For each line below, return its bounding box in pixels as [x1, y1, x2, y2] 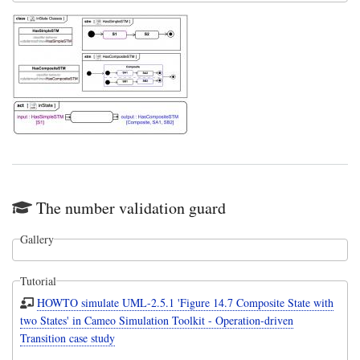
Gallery [19, 231, 54, 247]
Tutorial [19, 272, 56, 288]
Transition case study [19, 329, 115, 346]
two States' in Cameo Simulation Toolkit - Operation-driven [19, 312, 293, 328]
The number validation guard [36, 196, 226, 219]
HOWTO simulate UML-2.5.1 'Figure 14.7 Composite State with [37, 294, 334, 310]
